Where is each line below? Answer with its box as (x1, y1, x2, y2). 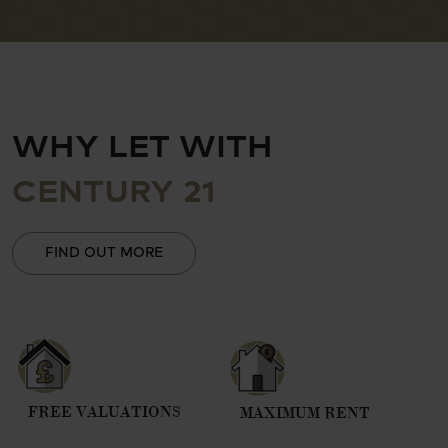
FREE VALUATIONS (28, 401, 181, 420)
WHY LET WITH (12, 123, 273, 165)
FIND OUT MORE (45, 241, 163, 261)
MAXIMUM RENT (240, 402, 370, 421)
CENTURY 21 (12, 168, 216, 210)
